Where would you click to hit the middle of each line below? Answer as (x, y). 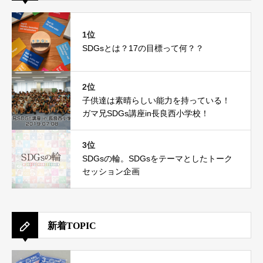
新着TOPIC (72, 226)
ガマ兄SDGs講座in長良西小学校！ (146, 113)
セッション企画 (111, 171)
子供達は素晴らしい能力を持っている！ (156, 100)
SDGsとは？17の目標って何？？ (143, 48)
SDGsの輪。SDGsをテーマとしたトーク (157, 158)
